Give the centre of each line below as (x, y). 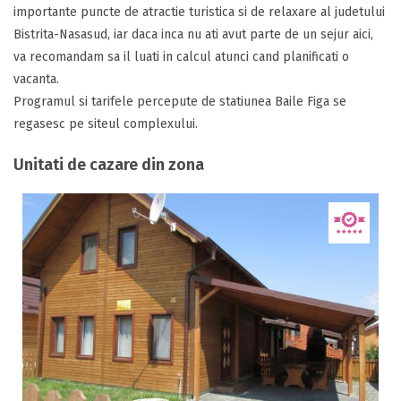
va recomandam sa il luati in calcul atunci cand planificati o (181, 57)
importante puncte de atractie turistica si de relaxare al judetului (199, 12)
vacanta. (36, 79)
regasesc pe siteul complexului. (106, 124)
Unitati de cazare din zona (109, 165)
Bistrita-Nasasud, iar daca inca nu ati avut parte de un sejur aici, (193, 34)
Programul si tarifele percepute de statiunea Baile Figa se (180, 102)
